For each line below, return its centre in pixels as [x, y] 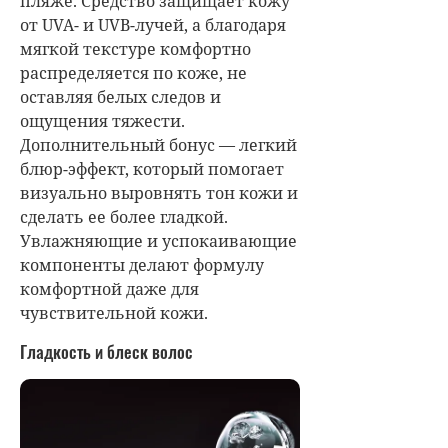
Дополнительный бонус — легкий [158, 144]
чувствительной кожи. [114, 312]
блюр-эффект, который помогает [152, 168]
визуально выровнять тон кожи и [159, 192]
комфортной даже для [109, 288]
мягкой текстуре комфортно [135, 48]
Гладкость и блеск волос [106, 351]
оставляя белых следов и [120, 96]
